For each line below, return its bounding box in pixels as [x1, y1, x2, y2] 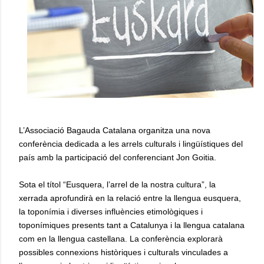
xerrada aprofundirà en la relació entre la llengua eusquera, [19, 193, 241, 203]
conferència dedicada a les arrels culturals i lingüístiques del [19, 139, 243, 148]
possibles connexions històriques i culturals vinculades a [19, 247, 228, 257]
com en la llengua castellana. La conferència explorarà [19, 234, 223, 243]
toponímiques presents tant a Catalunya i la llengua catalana [19, 220, 245, 230]
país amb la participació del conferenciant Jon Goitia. [19, 153, 216, 162]
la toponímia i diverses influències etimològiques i [19, 207, 203, 216]
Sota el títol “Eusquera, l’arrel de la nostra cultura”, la [19, 180, 216, 189]
